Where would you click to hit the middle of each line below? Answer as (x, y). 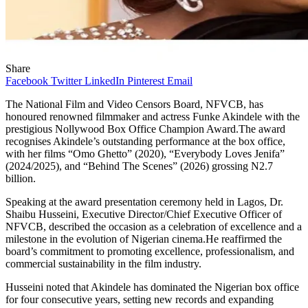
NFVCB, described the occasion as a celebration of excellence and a (154, 226)
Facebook (27, 80)
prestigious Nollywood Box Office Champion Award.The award (145, 129)
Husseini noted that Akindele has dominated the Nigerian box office (152, 287)
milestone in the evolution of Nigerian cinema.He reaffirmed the (144, 239)
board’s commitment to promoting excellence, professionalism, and (150, 251)
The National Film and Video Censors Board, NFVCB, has (134, 104)
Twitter (66, 80)
